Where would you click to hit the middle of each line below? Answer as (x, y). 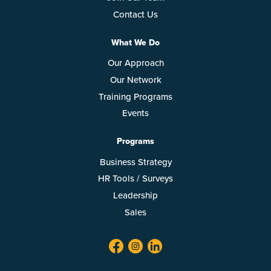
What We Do (135, 42)
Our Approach (135, 63)
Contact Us (135, 14)
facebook (140, 242)
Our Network (135, 80)
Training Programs (135, 96)
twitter (154, 242)
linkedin (176, 242)
